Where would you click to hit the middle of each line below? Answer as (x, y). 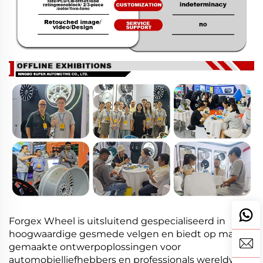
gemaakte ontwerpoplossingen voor (95, 247)
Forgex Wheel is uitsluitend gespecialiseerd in (117, 221)
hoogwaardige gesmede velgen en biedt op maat (126, 234)
